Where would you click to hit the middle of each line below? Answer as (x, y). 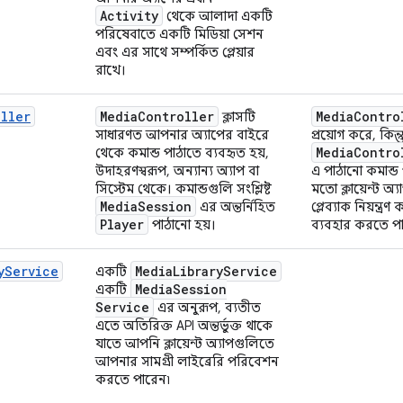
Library (198, 271)
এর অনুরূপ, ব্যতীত (207, 307)
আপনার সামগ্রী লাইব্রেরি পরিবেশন (187, 361)
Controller (176, 116)
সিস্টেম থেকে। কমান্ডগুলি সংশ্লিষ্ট (184, 188)
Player (122, 224)
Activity (129, 15)
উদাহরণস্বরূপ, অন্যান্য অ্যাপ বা (177, 170)
